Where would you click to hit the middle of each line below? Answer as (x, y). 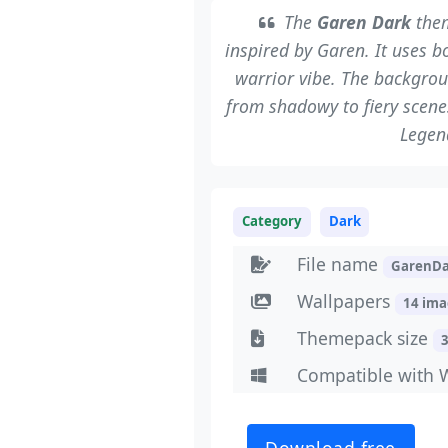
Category (272, 221)
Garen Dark (363, 22)
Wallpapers (345, 301)
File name (339, 264)
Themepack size (364, 337)
